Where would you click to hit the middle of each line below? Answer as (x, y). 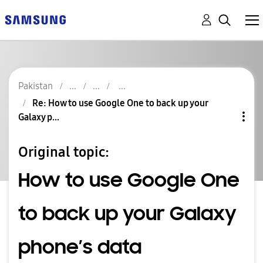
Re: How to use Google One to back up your (120, 103)
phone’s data (80, 247)
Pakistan (36, 86)
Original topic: (64, 152)
